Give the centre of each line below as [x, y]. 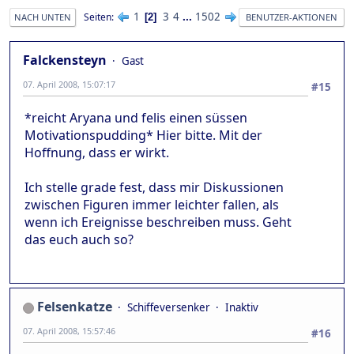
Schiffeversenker [169, 308]
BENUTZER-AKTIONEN [292, 17]
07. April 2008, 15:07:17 [69, 85]
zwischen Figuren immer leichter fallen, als [152, 205]
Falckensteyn [65, 60]
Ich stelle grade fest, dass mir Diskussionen [154, 188]
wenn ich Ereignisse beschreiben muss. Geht [158, 222]
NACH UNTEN [43, 17]
